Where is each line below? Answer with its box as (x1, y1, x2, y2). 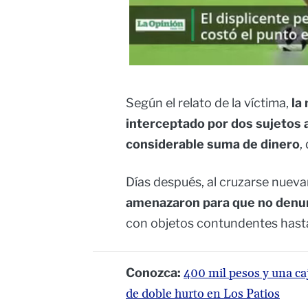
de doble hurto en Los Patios (126, 286, 280, 302)
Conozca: (126, 265, 181, 280)
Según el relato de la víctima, (126, 96, 291, 111)
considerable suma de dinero (126, 137, 300, 152)
